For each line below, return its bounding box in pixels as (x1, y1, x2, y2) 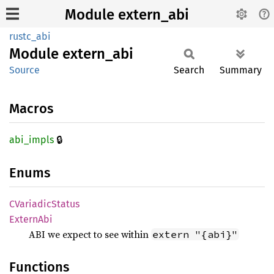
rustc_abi (9, 31, 51, 42)
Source (9, 64, 40, 76)
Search (174, 64, 204, 76)
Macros (9, 100, 53, 117)
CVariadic (9, 198, 51, 210)
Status (51, 198, 80, 210)
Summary (220, 64, 262, 76)
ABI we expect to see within (29, 228, 151, 241)
